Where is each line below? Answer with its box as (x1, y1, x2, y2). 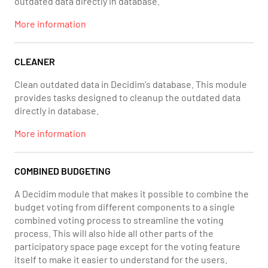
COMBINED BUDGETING (14, 165, 111, 176)
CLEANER (14, 56, 55, 67)
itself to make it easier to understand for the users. (14, 254, 227, 265)
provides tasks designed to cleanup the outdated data (14, 92, 240, 103)
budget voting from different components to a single (14, 201, 235, 212)
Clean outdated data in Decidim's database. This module (14, 78, 247, 90)
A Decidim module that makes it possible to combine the (14, 188, 249, 199)
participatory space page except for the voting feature (14, 240, 240, 252)
